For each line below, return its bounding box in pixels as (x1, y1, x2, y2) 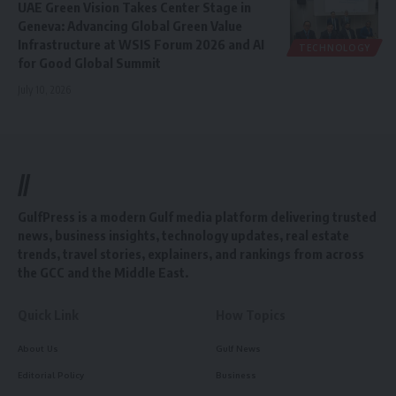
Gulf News (216, 343, 261, 354)
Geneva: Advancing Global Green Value (18, 18, 242, 34)
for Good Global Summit (18, 55, 161, 72)
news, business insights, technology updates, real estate (18, 227, 349, 244)
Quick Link (18, 307, 79, 324)
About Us (18, 343, 58, 354)
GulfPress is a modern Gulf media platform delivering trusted (18, 209, 377, 225)
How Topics (216, 307, 286, 324)
